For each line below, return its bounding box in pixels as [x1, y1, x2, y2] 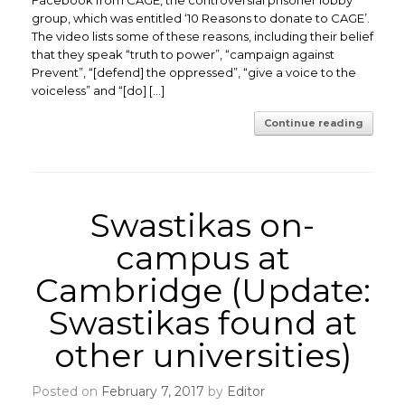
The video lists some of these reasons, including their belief [32, 29, 373, 43]
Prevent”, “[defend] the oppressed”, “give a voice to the [32, 65, 356, 80]
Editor [227, 383, 265, 400]
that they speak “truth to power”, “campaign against [32, 47, 334, 61]
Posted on [42, 383, 101, 400]
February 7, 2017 [101, 383, 204, 400]
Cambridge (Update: [34, 270, 371, 310]
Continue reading [264, 117, 363, 129]
